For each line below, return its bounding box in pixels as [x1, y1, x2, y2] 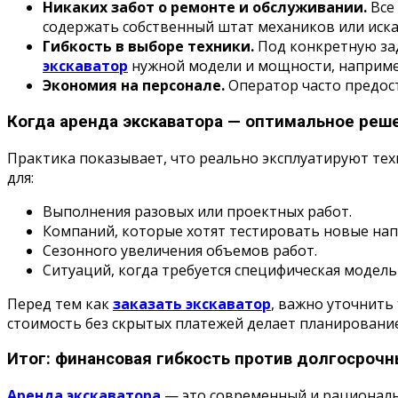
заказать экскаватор [113, 293, 271, 314]
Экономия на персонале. [43, 76, 225, 96]
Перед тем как [7, 293, 113, 314]
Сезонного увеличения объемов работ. [43, 240, 317, 260]
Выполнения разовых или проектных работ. [43, 201, 352, 221]
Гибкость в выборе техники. [43, 36, 254, 57]
